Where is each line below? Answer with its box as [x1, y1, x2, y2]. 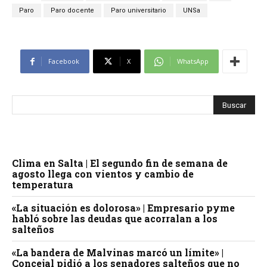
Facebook [48, 57, 79, 66]
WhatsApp [176, 57, 209, 66]
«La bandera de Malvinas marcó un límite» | [12, 246, 223, 259]
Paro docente [51, 7, 94, 15]
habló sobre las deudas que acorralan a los [12, 212, 218, 225]
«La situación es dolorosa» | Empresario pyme [12, 201, 235, 215]
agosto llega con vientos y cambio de [12, 167, 194, 181]
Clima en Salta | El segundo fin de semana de [12, 157, 228, 170]
